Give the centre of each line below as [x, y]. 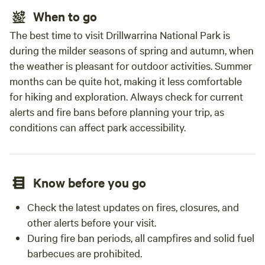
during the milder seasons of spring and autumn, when [132, 50]
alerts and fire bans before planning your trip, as [117, 112]
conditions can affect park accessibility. [98, 127]
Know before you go [90, 182]
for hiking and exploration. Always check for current [126, 96]
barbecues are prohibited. [85, 253]
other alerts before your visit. [92, 222]
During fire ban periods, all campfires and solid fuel [141, 237]
